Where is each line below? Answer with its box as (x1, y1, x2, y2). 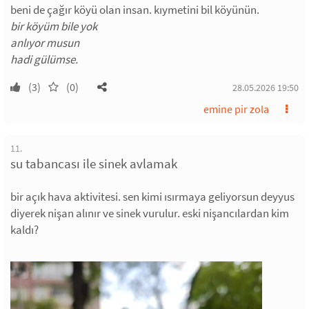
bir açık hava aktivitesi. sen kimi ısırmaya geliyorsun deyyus (10, 189, 295, 205)
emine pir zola (203, 102, 269, 117)
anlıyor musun (10, 35, 79, 51)
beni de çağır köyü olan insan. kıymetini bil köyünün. (10, 2, 259, 18)
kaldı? (10, 222, 39, 238)
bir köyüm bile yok (10, 19, 97, 34)
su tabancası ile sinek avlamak (10, 155, 177, 172)
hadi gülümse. (10, 52, 78, 68)
